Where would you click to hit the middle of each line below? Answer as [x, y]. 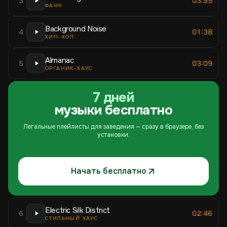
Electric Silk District [78, 210]
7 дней [113, 97]
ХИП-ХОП [60, 37]
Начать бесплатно [108, 171]
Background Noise [76, 29]
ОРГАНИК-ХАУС [69, 68]
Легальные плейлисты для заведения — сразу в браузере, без [113, 127]
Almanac [60, 60]
